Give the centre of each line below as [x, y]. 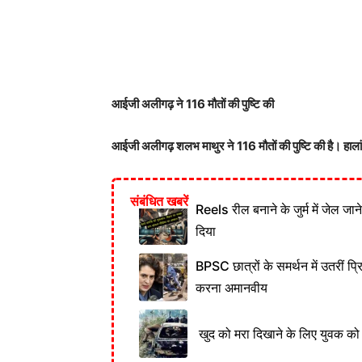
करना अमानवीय [232, 288]
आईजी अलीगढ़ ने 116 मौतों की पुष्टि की [193, 104]
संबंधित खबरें [159, 202]
